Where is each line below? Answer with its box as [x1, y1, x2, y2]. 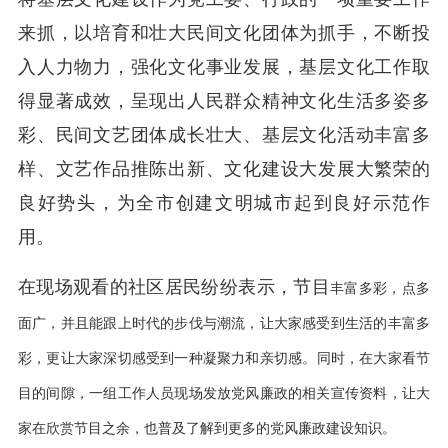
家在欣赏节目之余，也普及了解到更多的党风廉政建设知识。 [18, 419, 396, 436]
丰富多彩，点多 [329, 279, 431, 296]
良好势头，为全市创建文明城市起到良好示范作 [18, 192, 430, 213]
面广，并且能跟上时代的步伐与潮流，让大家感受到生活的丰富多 [18, 314, 430, 331]
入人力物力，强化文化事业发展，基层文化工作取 [18, 56, 430, 77]
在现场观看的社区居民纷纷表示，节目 [18, 276, 330, 297]
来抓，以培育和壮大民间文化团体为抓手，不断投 [18, 22, 430, 43]
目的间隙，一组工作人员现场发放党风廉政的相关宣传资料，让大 [18, 384, 430, 401]
